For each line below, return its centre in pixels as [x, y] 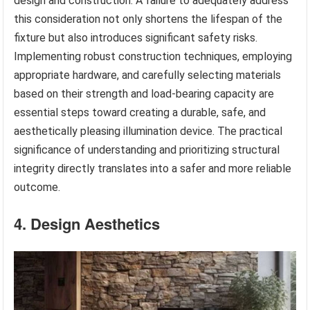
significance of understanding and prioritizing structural [147, 149]
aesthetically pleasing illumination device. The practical [148, 131]
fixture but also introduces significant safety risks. [136, 37]
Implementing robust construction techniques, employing [153, 56]
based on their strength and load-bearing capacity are [144, 93]
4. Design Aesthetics [87, 223]
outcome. [37, 187]
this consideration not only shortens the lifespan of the [148, 19]
